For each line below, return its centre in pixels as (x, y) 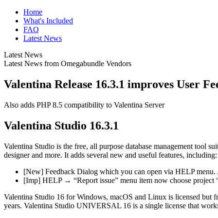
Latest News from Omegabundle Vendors (68, 64)
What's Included (48, 21)
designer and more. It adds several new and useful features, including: (110, 155)
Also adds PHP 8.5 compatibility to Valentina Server (84, 105)
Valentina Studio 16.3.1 (61, 125)
